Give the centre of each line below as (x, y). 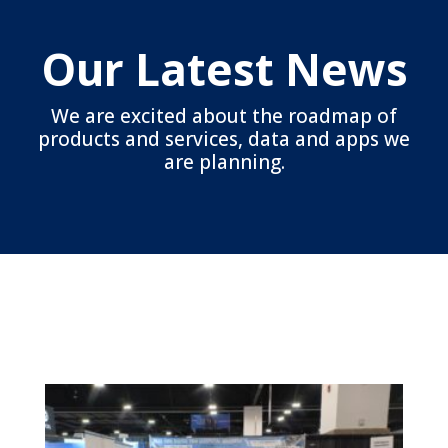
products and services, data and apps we (224, 139)
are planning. (224, 162)
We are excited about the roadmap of (224, 116)
